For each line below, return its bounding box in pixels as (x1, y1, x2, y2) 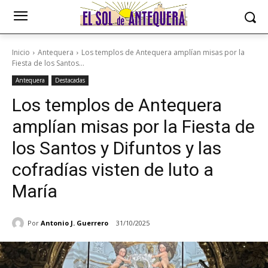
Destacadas (55, 76, 85, 84)
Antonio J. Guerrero (41, 218, 108, 227)
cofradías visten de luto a (12, 159, 214, 180)
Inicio (12, 47, 30, 57)
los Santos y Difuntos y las (12, 138, 221, 159)
